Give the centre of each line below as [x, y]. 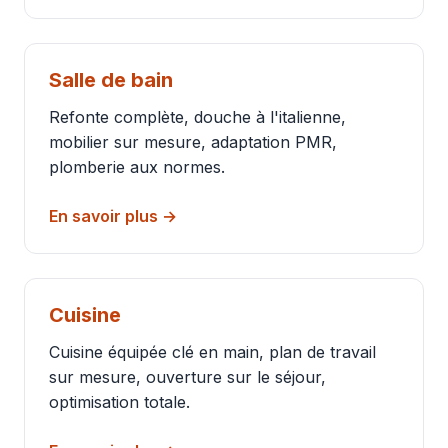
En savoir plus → [113, 216]
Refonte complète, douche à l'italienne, [197, 117]
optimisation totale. [119, 402]
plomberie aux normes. [137, 167]
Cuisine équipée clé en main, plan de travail [212, 352]
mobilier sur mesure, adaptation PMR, [193, 142]
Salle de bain [111, 80]
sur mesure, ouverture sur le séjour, [187, 377]
